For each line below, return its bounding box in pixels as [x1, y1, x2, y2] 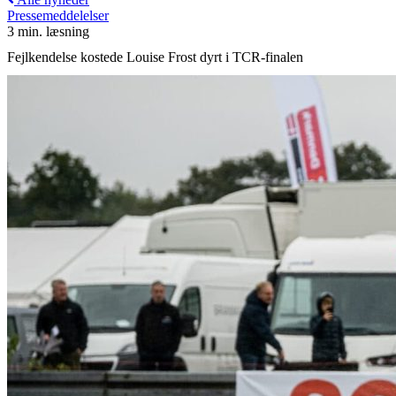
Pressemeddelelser [7, 8, 109, 24]
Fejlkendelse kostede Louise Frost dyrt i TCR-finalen [7, 49, 303, 65]
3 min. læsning [7, 24, 89, 40]
